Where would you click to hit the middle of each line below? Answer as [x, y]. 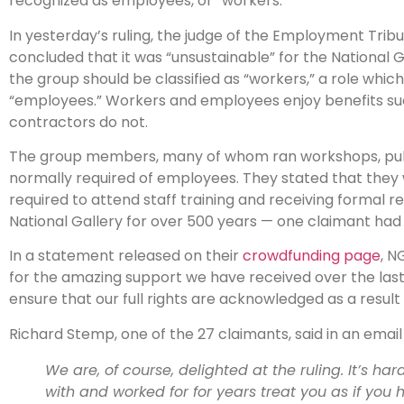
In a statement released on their [126, 256]
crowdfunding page [312, 256]
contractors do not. [78, 122]
